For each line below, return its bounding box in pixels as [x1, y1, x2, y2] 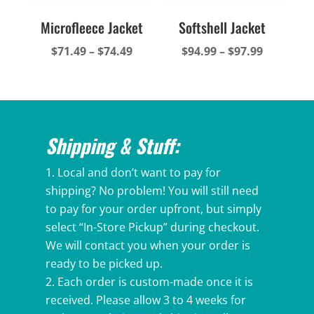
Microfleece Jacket [40, 16, 143, 38]
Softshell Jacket [179, 16, 266, 38]
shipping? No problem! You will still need [45, 183, 259, 199]
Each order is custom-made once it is [57, 274, 253, 290]
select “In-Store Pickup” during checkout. [45, 219, 259, 235]
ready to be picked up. [45, 256, 163, 272]
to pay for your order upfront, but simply [45, 201, 261, 217]
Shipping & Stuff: [45, 131, 179, 161]
